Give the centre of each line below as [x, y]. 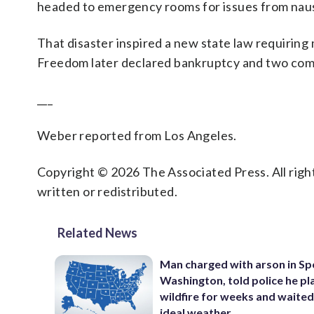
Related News [97, 233]
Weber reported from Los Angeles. [137, 135]
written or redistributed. [107, 191]
